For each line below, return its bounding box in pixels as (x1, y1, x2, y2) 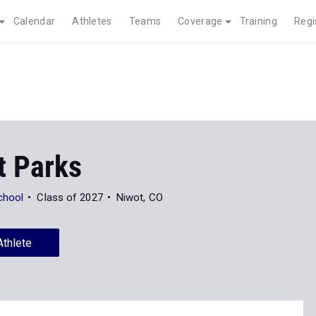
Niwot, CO (116, 191, 163, 204)
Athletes (72, 16, 112, 27)
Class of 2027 (37, 191, 103, 204)
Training (239, 16, 277, 27)
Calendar (13, 16, 56, 27)
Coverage (178, 16, 223, 27)
